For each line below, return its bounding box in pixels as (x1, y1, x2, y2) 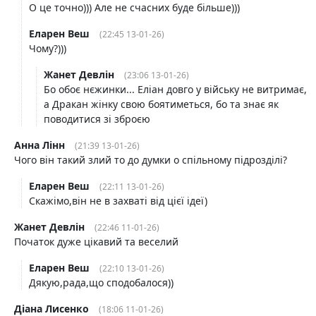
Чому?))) (29, 42, 66, 55)
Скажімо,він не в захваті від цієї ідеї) (29, 194, 207, 207)
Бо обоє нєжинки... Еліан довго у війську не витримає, (44, 83, 307, 96)
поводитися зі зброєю (44, 112, 150, 126)
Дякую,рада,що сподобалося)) (29, 276, 174, 289)
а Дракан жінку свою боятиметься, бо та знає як (44, 97, 279, 111)
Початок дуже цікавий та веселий (14, 235, 178, 248)
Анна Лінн (14, 138, 65, 152)
